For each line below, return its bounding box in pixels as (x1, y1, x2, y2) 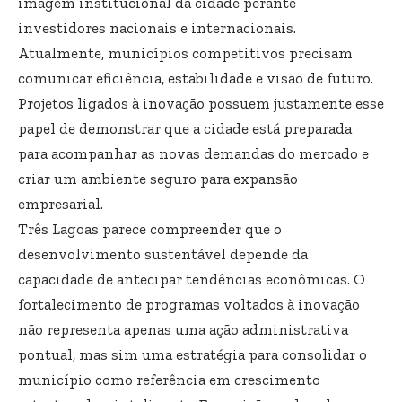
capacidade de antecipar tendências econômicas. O (18, 269, 365, 288)
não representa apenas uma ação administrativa (18, 319, 348, 338)
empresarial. (18, 194, 103, 213)
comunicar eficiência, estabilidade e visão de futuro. (18, 68, 373, 87)
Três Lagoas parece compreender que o (18, 219, 282, 238)
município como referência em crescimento (18, 370, 320, 389)
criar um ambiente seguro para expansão (18, 169, 298, 188)
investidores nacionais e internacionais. (18, 18, 296, 37)
